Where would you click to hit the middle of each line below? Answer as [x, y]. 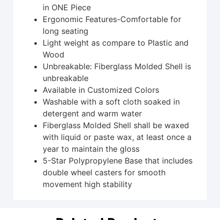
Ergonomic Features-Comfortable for [112, 19]
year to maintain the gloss [91, 149]
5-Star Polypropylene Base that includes [117, 160]
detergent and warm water [92, 113]
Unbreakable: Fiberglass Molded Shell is [117, 66]
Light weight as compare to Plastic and [115, 42]
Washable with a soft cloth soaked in [111, 101]
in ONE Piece [67, 7]
